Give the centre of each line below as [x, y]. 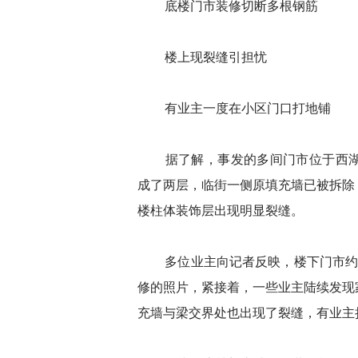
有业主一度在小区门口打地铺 [248, 108]
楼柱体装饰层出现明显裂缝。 [221, 211]
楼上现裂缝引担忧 [216, 57]
